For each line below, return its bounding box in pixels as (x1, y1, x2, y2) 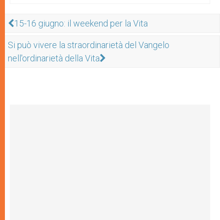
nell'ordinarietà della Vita (8, 53, 100, 63)
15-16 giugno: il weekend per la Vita (14, 18, 148, 28)
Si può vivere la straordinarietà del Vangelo (8, 40, 169, 50)
